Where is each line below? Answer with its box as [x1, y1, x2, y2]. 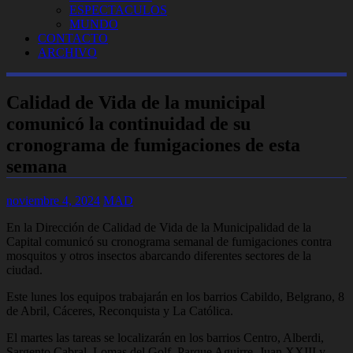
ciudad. [6, 262, 43, 277]
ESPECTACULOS [69, 3, 167, 17]
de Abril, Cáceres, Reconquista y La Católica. [6, 303, 233, 318]
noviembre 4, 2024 [6, 193, 100, 207]
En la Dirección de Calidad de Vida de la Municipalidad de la [6, 220, 311, 234]
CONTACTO [38, 32, 108, 45]
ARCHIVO [38, 46, 97, 59]
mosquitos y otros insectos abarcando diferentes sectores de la [6, 248, 311, 262]
